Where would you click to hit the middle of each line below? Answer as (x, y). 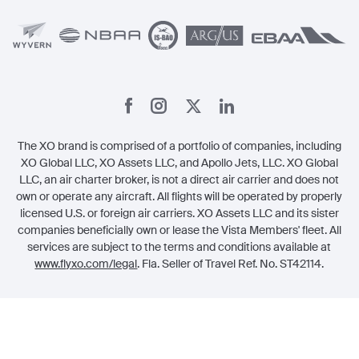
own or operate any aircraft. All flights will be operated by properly (179, 196)
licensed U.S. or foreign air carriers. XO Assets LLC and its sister (179, 213)
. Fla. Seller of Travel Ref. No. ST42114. (231, 264)
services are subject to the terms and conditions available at (179, 247)
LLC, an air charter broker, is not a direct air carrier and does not (179, 179)
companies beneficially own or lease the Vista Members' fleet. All (179, 230)
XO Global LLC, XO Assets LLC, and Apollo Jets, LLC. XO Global (179, 163)
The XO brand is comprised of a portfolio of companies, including (179, 146)
